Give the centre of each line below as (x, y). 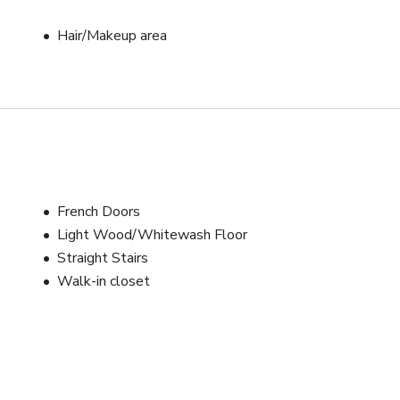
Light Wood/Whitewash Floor (152, 235)
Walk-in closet (104, 282)
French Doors (99, 212)
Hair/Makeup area (112, 36)
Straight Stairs (103, 258)
